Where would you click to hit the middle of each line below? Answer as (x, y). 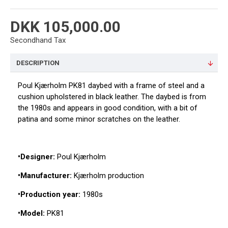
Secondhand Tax (38, 40)
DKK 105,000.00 (65, 27)
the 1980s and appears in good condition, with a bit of (108, 108)
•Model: (31, 213)
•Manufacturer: (45, 176)
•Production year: (49, 194)
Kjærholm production (109, 176)
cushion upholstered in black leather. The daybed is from (112, 97)
